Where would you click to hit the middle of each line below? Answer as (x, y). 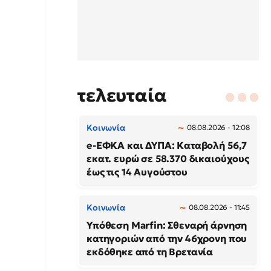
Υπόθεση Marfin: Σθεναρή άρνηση (167, 225)
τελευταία (122, 95)
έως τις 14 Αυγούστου (137, 172)
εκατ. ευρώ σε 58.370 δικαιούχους (168, 158)
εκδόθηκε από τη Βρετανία (150, 252)
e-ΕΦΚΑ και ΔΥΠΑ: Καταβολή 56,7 (167, 145)
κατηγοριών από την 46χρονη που (167, 238)
